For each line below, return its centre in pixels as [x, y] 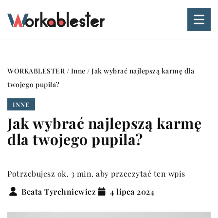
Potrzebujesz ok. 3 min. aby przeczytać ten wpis [96, 173]
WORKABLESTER [36, 71]
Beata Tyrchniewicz [59, 191]
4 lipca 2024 [132, 191]
